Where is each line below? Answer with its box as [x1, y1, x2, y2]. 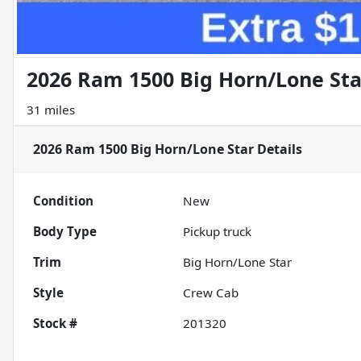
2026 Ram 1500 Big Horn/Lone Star [33, 140, 254, 159]
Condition [33, 193, 93, 210]
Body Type [33, 223, 97, 240]
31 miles [27, 102, 75, 118]
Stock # [33, 315, 77, 332]
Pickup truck [183, 223, 252, 240]
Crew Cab [183, 284, 239, 301]
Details [254, 140, 302, 159]
